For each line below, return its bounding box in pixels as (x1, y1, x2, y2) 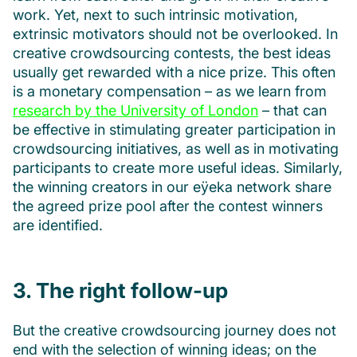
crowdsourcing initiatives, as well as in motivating (13, 139, 339, 157)
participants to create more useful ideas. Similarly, (13, 159, 343, 176)
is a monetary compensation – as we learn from (13, 82, 327, 100)
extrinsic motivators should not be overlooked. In (13, 25, 338, 42)
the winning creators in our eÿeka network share (13, 178, 331, 195)
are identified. (13, 216, 103, 233)
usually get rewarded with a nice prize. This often (13, 63, 335, 80)
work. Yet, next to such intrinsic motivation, (13, 6, 298, 23)
